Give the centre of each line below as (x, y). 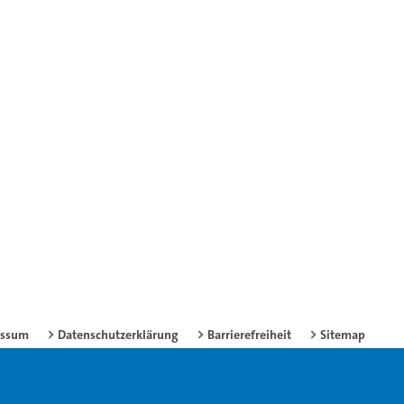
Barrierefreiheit (249, 334)
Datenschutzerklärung (118, 334)
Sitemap (343, 334)
